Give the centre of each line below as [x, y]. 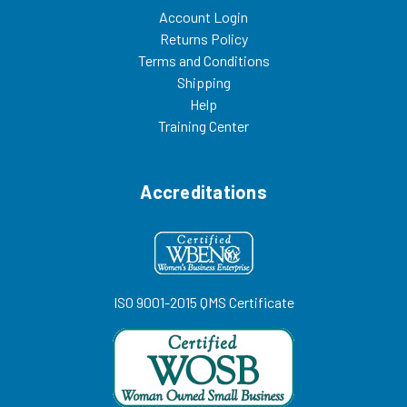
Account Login [203, 16]
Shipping [203, 82]
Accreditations [203, 191]
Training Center [203, 125]
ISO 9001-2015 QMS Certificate [203, 302]
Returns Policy [203, 38]
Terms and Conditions [203, 60]
